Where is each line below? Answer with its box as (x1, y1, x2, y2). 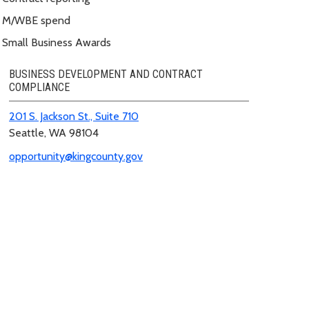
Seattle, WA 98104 (9, 126, 99, 139)
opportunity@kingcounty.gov (9, 149, 143, 163)
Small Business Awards (2, 35, 111, 49)
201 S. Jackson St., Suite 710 (9, 109, 139, 123)
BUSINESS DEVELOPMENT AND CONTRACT (9, 67, 203, 81)
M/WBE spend (2, 13, 70, 27)
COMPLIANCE (9, 80, 70, 94)
